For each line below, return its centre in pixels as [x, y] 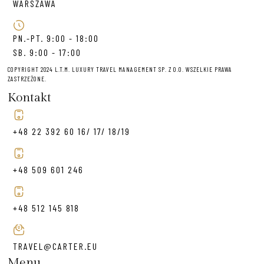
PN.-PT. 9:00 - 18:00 [56, 38]
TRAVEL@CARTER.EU [56, 246]
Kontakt [30, 97]
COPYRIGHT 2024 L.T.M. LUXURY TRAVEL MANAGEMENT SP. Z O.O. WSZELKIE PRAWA [120, 69]
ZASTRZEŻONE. [27, 78]
